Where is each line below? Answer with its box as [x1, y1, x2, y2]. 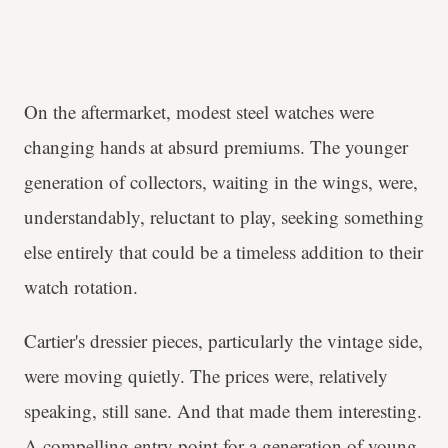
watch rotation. [24, 273, 144, 299]
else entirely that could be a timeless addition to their [24, 238, 423, 264]
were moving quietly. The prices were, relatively [24, 362, 388, 388]
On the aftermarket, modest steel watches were [24, 98, 374, 124]
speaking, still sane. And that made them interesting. [24, 397, 422, 423]
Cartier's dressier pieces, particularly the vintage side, [24, 327, 423, 353]
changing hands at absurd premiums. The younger [24, 133, 408, 159]
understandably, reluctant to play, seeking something [24, 203, 424, 229]
